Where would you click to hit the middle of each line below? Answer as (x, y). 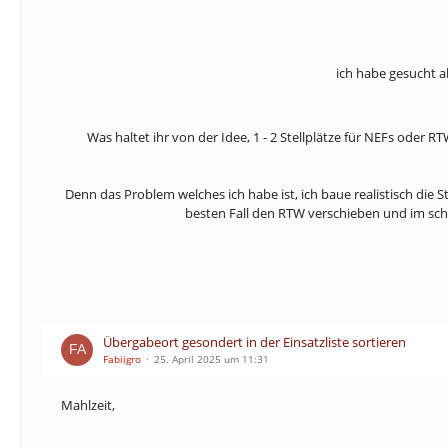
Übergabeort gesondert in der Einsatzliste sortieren (254, 342)
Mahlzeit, (88, 405)
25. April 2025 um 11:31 (211, 359)
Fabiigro (122, 359)
